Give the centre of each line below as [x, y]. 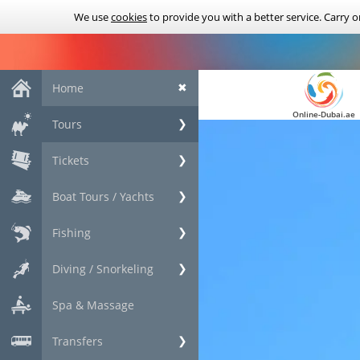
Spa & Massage [93, 305]
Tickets [71, 160]
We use [92, 17]
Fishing [72, 233]
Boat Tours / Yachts [103, 196]
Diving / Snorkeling [103, 269]
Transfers [78, 341]
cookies [129, 17]
